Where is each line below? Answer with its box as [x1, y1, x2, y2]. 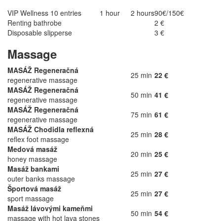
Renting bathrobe [7, 18, 64, 28]
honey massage [7, 154, 57, 164]
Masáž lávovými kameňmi [7, 203, 93, 213]
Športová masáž [7, 184, 61, 193]
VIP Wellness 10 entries [7, 8, 81, 18]
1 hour [100, 8, 120, 18]
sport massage [7, 193, 54, 203]
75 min [131, 110, 152, 119]
